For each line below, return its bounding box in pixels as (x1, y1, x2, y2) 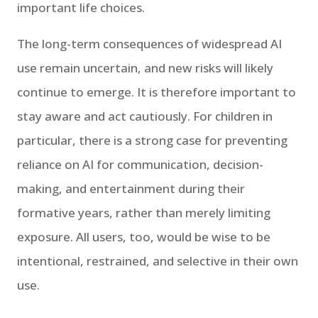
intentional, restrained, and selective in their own (17, 252, 298, 269)
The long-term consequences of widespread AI (17, 35, 282, 52)
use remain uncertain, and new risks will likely (17, 59, 273, 76)
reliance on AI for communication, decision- (17, 155, 263, 172)
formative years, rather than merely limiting (17, 204, 270, 221)
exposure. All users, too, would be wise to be (17, 228, 270, 245)
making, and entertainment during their (17, 180, 245, 197)
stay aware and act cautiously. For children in (17, 107, 273, 124)
